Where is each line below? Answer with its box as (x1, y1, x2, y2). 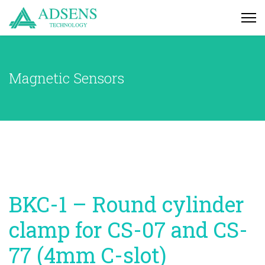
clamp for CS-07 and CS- (9, 215, 248, 244)
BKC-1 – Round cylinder (9, 190, 244, 218)
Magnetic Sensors (9, 69, 124, 88)
